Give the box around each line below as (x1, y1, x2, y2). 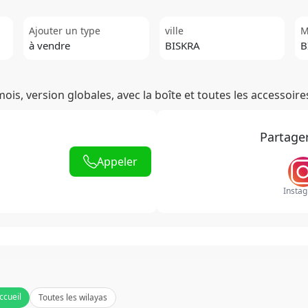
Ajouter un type (29, 23, 101, 37)
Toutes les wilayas (38, 291, 107, 303)
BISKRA (164, 38, 200, 52)
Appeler (97, 153, 138, 169)
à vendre (29, 38, 71, 52)
